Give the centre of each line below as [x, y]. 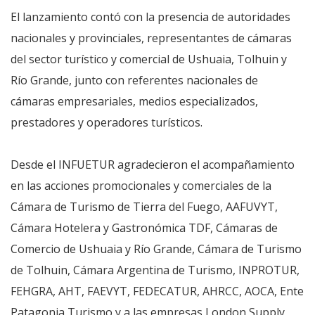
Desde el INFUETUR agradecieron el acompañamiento [153, 165]
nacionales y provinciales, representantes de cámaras [151, 38]
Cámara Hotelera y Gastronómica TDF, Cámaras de [144, 228]
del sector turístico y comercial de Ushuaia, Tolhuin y [149, 59]
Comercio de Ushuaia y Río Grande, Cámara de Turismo [156, 249]
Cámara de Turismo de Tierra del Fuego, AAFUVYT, [144, 207]
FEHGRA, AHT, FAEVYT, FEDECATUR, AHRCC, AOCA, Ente [157, 291]
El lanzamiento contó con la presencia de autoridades [150, 17]
